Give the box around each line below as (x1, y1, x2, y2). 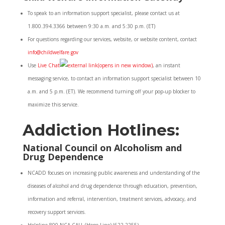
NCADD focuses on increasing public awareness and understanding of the (27, 169, 200, 176)
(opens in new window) (97, 62, 153, 69)
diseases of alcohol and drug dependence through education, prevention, (27, 182, 197, 189)
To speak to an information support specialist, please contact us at (27, 10, 180, 17)
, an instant (152, 62, 180, 69)
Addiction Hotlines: (22, 121, 179, 140)
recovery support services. (27, 208, 86, 215)
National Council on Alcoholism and (22, 142, 182, 154)
